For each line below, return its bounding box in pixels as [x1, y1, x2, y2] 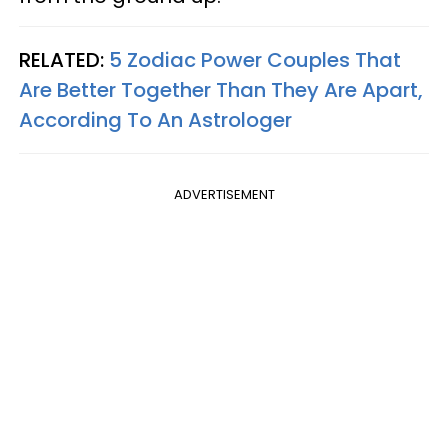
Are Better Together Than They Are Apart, [19, 76, 423, 105]
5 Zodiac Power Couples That [109, 46, 401, 75]
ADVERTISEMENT [173, 185, 275, 205]
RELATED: [19, 46, 109, 75]
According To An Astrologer [19, 106, 292, 135]
